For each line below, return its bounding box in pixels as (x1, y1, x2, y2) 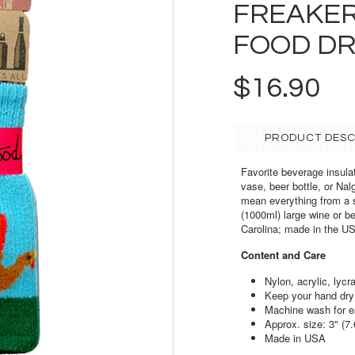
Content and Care (241, 247, 326, 262)
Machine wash (265, 302, 334, 317)
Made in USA (265, 330, 326, 345)
